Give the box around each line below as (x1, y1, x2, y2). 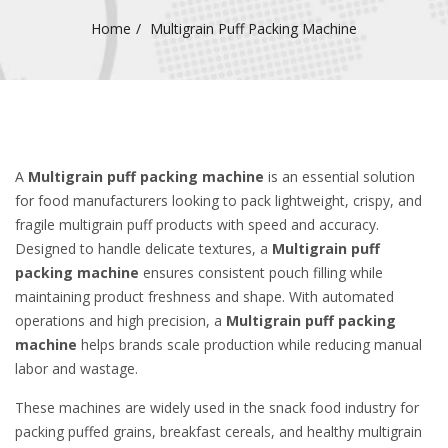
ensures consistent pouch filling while (139, 263, 383, 282)
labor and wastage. (15, 359, 138, 378)
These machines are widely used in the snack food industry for (15, 398, 419, 417)
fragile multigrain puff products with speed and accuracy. (15, 215, 379, 234)
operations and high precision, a (15, 311, 226, 330)
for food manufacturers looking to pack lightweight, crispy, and (15, 191, 422, 210)
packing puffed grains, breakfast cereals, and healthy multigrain (15, 422, 422, 441)
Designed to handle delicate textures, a (15, 239, 272, 258)
